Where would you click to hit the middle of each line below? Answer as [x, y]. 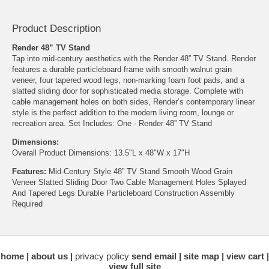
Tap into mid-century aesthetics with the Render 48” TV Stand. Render [134, 59]
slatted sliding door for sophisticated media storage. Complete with [128, 91]
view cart [245, 256]
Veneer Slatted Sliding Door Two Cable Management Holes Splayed [129, 183]
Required [27, 204]
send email [154, 256]
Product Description [56, 29]
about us [49, 256]
